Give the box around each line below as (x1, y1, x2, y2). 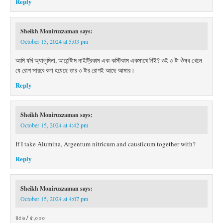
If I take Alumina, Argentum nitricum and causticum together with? (15, 139, 196, 148)
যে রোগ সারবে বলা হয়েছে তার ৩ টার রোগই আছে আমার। (15, 66, 135, 75)
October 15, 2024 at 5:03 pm (20, 37, 88, 45)
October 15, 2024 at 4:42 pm (20, 121, 88, 129)
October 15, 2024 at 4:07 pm (20, 195, 88, 203)
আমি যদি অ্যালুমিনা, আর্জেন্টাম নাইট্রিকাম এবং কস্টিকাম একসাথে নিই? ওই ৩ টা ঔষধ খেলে (15, 56, 202, 65)
